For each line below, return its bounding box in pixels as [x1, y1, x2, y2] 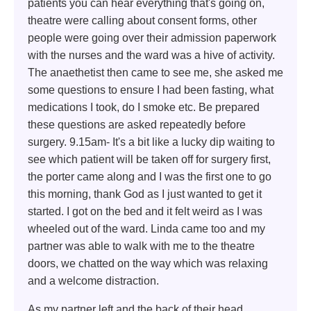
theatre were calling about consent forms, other [28, 14, 257, 26]
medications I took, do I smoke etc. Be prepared [28, 101, 260, 113]
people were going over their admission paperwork [28, 31, 276, 44]
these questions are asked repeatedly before [28, 118, 246, 131]
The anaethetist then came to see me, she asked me [28, 66, 283, 78]
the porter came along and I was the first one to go [28, 170, 271, 183]
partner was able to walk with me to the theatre [28, 239, 255, 252]
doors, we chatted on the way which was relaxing [28, 257, 268, 269]
